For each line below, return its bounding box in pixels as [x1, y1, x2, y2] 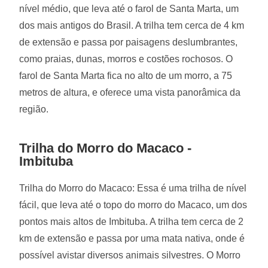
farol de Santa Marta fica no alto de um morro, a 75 [19, 70, 233, 81]
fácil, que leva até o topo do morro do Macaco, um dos [19, 199, 248, 210]
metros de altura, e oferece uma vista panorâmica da [19, 87, 241, 98]
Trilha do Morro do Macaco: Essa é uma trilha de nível [19, 182, 247, 193]
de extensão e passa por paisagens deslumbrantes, [19, 36, 238, 47]
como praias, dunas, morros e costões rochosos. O [19, 53, 233, 64]
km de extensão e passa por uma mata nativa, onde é [19, 233, 245, 243]
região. [19, 103, 49, 114]
